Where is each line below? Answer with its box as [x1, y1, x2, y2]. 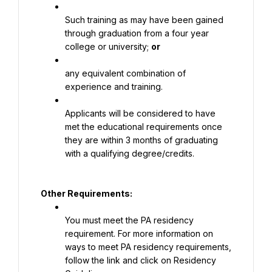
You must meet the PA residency [65, 215, 194, 225]
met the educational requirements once [65, 121, 222, 132]
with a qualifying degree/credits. [65, 148, 194, 158]
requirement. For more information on [65, 228, 213, 239]
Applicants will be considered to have [65, 108, 216, 118]
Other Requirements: [41, 188, 132, 199]
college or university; [65, 41, 151, 52]
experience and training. [65, 81, 163, 92]
